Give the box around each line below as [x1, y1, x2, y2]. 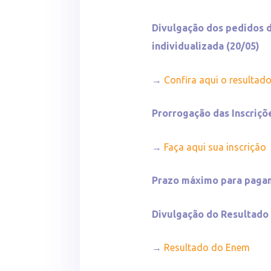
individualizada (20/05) [152, 40, 260, 51]
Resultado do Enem [164, 242, 250, 253]
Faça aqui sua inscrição [164, 141, 267, 152]
